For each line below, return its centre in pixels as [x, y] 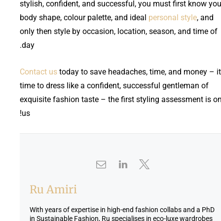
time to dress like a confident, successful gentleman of [114, 85]
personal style [173, 17]
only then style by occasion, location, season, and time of [119, 31]
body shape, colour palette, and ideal [84, 17]
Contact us [38, 72]
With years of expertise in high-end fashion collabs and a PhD [122, 209]
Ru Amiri [53, 189]
